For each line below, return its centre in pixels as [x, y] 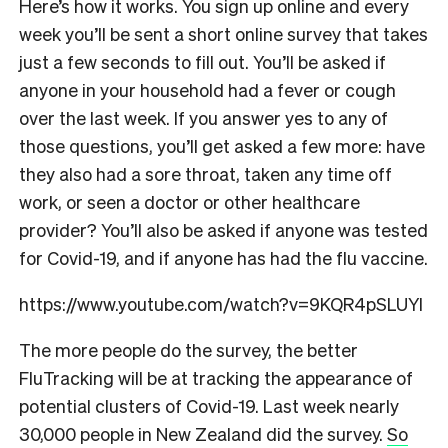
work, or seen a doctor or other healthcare [189, 201]
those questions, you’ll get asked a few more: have [222, 145]
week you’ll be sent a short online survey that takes [223, 33]
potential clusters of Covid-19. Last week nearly [209, 405]
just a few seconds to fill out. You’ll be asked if [202, 61]
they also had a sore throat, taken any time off [205, 173]
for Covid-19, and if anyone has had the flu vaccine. [223, 257]
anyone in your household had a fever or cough [207, 89]
